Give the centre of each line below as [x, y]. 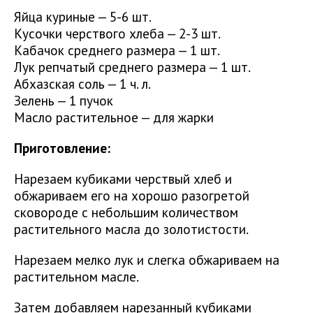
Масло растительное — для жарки [114, 117]
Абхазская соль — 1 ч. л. [82, 84]
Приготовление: [64, 148]
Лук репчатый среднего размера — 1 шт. [132, 67]
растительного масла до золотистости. [131, 229]
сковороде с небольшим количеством [126, 212]
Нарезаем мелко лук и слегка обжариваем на [147, 260]
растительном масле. [77, 277]
